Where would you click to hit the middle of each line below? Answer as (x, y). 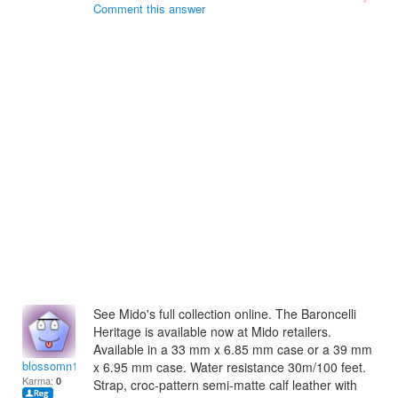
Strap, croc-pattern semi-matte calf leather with (225, 385)
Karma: (39, 380)
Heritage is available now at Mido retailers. (212, 331)
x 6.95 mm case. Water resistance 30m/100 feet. (230, 367)
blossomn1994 (60, 366)
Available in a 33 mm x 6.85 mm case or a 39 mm (233, 349)
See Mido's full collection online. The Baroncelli (225, 314)
